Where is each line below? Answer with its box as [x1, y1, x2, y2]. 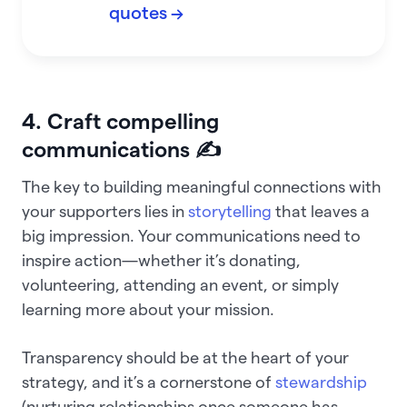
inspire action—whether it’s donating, [22, 252, 301, 270]
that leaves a [272, 203, 370, 221]
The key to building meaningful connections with [22, 178, 382, 196]
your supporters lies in [22, 203, 188, 221]
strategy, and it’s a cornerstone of [22, 373, 275, 392]
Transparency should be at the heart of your [22, 349, 349, 367]
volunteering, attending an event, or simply [22, 276, 339, 294]
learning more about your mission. [22, 301, 274, 319]
